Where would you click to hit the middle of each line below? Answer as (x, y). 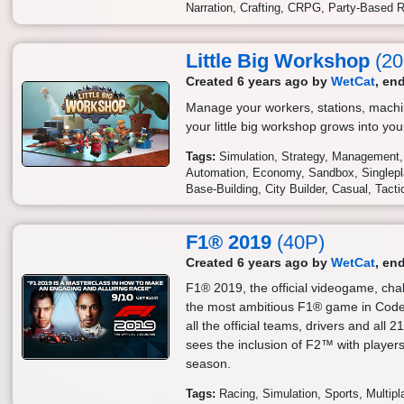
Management (366, 156)
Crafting (261, 9)
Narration (210, 9)
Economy (277, 173)
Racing (238, 395)
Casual (350, 189)
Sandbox (332, 173)
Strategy (303, 156)
